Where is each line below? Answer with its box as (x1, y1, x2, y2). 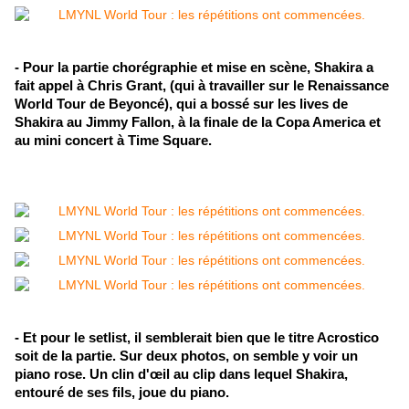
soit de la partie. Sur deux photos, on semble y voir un (15, 349, 358, 364)
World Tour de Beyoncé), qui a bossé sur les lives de (15, 97, 348, 112)
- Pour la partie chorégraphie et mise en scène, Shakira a (15, 60, 373, 76)
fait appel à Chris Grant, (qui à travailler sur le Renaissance (15, 79, 389, 94)
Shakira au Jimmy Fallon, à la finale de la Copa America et (15, 115, 381, 131)
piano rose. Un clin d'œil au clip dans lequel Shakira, (15, 367, 348, 383)
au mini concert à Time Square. (15, 133, 212, 149)
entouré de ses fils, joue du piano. (15, 385, 229, 401)
